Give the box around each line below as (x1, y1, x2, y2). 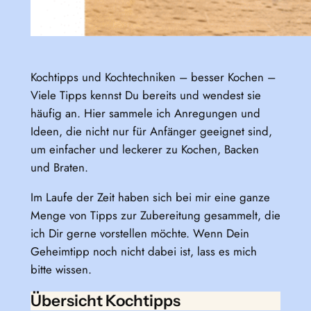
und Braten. (30, 159, 88, 176)
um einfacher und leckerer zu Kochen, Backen (30, 141, 259, 158)
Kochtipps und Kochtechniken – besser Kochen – (30, 69, 276, 86)
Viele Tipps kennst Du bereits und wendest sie (30, 87, 261, 104)
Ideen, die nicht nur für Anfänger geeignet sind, (30, 123, 272, 140)
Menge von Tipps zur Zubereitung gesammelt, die (30, 207, 280, 224)
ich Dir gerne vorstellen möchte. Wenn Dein (30, 225, 249, 242)
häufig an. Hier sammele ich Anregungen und (30, 105, 260, 122)
